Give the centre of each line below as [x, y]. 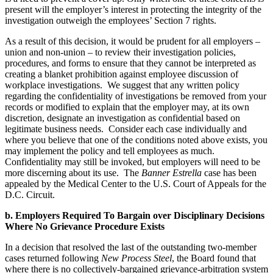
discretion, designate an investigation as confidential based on [122, 118]
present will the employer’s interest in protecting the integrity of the [133, 9]
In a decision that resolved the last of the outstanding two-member [131, 247]
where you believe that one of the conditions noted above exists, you [136, 140]
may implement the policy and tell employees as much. [111, 151]
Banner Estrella [172, 172]
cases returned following [53, 258]
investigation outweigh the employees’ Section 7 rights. [111, 20]
